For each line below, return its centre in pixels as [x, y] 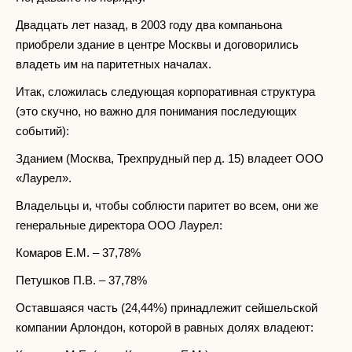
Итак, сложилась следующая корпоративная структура [165, 91]
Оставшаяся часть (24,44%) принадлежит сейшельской [167, 307]
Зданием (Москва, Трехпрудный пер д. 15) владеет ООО [170, 158]
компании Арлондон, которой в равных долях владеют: [165, 327]
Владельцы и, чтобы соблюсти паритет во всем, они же [167, 205]
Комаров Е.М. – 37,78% [78, 252]
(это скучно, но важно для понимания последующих [156, 111]
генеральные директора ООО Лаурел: [119, 225]
